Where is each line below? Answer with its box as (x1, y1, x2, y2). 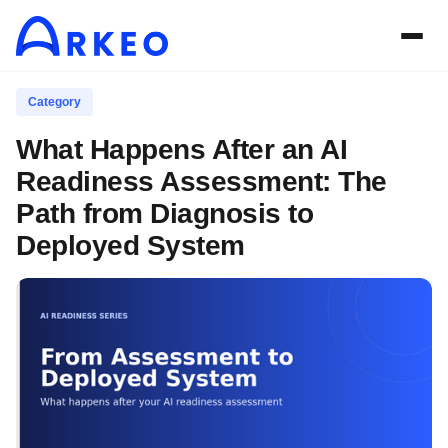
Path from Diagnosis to (16, 198, 313, 229)
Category (28, 95, 81, 109)
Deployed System (16, 230, 245, 261)
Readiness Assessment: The (16, 166, 387, 197)
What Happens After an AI (16, 134, 347, 165)
